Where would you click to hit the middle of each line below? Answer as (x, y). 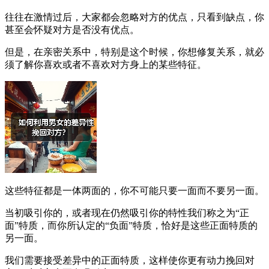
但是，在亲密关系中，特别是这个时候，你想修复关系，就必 (134, 52)
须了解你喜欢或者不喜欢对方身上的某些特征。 (106, 64)
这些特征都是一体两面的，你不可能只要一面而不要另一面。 (134, 190)
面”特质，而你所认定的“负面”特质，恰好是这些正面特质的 (131, 225)
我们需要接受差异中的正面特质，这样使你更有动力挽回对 (130, 260)
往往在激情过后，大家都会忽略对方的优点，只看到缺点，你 (134, 17)
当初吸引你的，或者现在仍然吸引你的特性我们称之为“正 (127, 213)
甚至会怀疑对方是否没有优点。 (72, 29)
